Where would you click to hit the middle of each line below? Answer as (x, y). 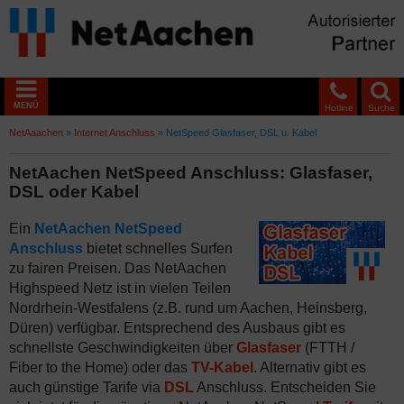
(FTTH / (328, 348)
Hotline (339, 108)
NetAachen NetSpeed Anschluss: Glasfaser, (191, 173)
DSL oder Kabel (74, 192)
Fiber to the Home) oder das (100, 367)
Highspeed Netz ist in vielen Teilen (120, 288)
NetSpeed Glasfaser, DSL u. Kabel (241, 133)
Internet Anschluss (115, 133)
